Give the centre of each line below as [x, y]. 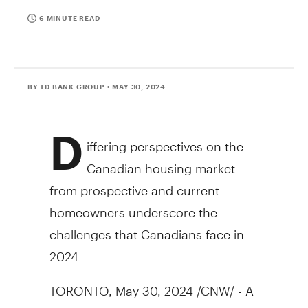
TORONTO [79, 285]
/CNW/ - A [223, 285]
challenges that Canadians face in [146, 228]
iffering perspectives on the [165, 140]
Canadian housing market [161, 162]
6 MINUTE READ [70, 18]
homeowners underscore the [133, 206]
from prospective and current [134, 184]
